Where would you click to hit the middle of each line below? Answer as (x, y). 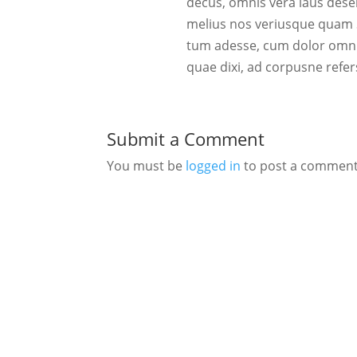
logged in (214, 166)
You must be (147, 166)
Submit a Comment (186, 139)
